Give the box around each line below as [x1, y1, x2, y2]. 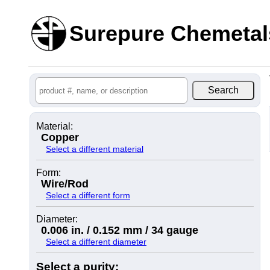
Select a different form [46, 190, 130, 200]
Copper [41, 131, 79, 143]
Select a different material [46, 144, 143, 154]
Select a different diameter [46, 237, 146, 246]
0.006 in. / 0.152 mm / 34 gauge [41, 224, 198, 236]
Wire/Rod [41, 178, 89, 190]
